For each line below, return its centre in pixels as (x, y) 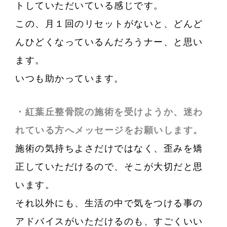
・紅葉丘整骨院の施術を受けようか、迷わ (109, 112)
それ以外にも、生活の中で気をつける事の (109, 203)
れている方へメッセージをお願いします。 (109, 130)
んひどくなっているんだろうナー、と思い (109, 42)
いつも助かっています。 (70, 79)
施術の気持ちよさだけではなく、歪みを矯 (109, 149)
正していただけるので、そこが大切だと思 (109, 167)
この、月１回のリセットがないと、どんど (109, 24)
